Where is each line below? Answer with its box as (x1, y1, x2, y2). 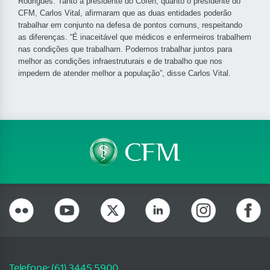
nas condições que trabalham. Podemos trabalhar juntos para (18, 45, 232, 54)
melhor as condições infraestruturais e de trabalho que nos (18, 57, 222, 66)
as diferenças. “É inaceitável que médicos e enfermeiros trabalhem (18, 33, 251, 42)
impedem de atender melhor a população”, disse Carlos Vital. (18, 69, 231, 78)
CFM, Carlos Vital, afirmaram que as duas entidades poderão (18, 8, 231, 18)
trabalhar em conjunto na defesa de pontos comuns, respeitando (18, 20, 242, 30)
